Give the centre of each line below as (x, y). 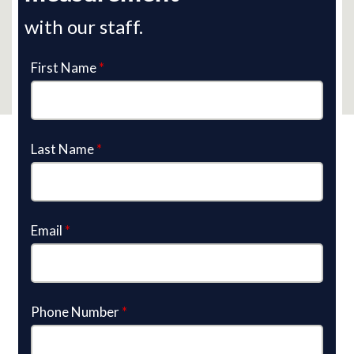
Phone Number (76, 311)
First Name (65, 67)
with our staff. (84, 26)
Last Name (64, 149)
